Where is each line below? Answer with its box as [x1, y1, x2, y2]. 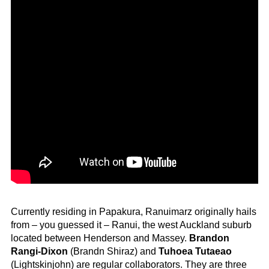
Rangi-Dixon [11, 246, 68, 256]
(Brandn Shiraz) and [68, 246, 159, 256]
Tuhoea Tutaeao [159, 246, 232, 256]
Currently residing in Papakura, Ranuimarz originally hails [11, 207, 256, 217]
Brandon [189, 233, 229, 243]
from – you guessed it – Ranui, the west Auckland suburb [11, 220, 252, 230]
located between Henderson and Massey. [11, 233, 189, 243]
